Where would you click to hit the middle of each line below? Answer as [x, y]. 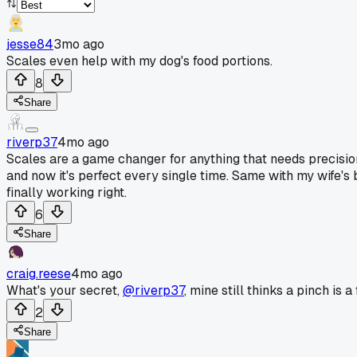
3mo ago [79, 44]
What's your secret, [65, 290]
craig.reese [39, 273]
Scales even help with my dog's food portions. [139, 61]
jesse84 [30, 44]
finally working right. [67, 192]
